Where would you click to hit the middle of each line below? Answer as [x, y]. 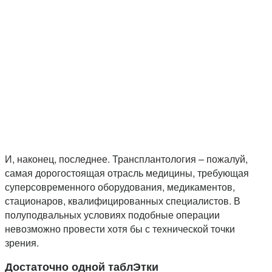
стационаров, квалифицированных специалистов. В [123, 201]
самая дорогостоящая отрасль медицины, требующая [127, 173]
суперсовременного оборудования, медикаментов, [120, 187]
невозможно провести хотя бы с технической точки [120, 229]
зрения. [22, 243]
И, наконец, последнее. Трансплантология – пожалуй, [126, 159]
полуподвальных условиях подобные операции [112, 215]
